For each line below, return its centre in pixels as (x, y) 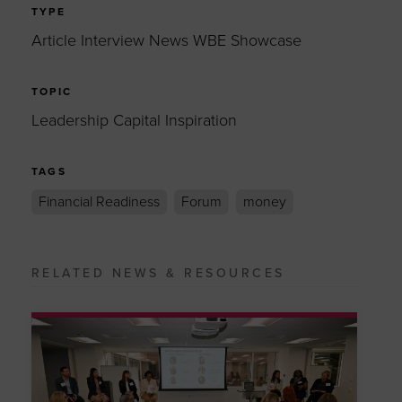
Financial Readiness (99, 202)
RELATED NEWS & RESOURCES (158, 273)
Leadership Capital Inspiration (134, 120)
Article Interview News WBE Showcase (166, 40)
